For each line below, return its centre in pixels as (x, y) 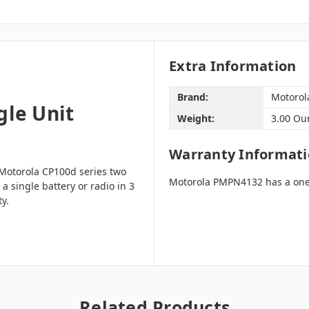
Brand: (192, 97)
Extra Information (233, 66)
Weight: (196, 119)
